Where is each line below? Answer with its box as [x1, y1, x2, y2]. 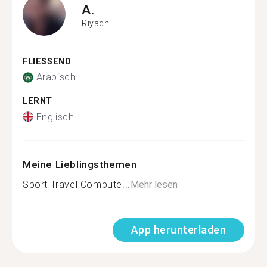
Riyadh [82, 18, 110, 28]
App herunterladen [131, 223, 226, 236]
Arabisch [36, 72, 76, 83]
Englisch [36, 111, 74, 123]
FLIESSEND [23, 56, 65, 67]
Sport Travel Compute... [23, 178, 131, 190]
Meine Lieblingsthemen [23, 158, 137, 170]
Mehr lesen [130, 178, 178, 190]
